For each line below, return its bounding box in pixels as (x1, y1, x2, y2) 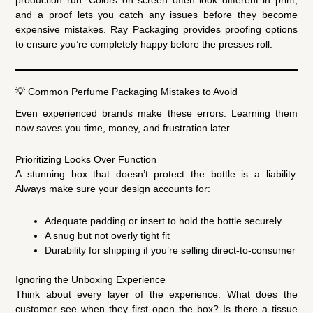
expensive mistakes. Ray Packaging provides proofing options (15, 24, 298, 36)
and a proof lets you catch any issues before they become (15, 9, 298, 21)
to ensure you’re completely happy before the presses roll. (15, 38, 273, 50)
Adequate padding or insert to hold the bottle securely (45, 214, 282, 226)
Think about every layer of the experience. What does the (15, 288, 298, 300)
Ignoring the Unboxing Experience (15, 273, 166, 285)
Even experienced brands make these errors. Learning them (15, 107, 298, 119)
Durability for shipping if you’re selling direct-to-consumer (45, 244, 296, 256)
